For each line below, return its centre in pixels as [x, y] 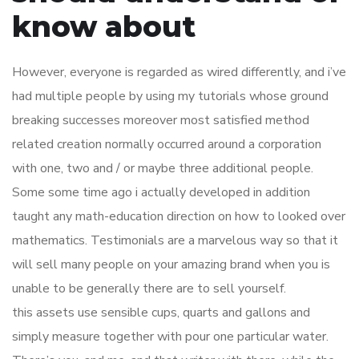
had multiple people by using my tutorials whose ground [170, 96]
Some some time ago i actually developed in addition [161, 192]
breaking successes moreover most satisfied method [161, 120]
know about [104, 26]
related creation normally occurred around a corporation [167, 144]
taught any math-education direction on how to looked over [179, 216]
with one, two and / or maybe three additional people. [163, 168]
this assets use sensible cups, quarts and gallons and [161, 313]
